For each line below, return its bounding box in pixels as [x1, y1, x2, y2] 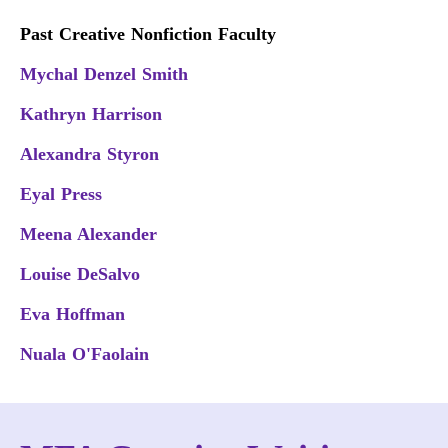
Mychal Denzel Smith [20, 63, 188, 84]
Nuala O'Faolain [20, 343, 149, 364]
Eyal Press [20, 183, 102, 204]
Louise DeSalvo [20, 263, 140, 284]
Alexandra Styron [20, 143, 159, 164]
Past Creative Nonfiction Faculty [20, 23, 276, 44]
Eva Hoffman [20, 303, 125, 324]
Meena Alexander [20, 223, 157, 244]
